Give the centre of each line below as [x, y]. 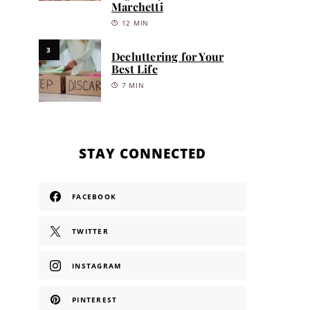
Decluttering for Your [168, 56]
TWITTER [90, 231]
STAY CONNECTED [143, 153]
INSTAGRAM [97, 265]
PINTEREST [95, 300]
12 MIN [135, 23]
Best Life [135, 69]
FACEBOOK [94, 197]
